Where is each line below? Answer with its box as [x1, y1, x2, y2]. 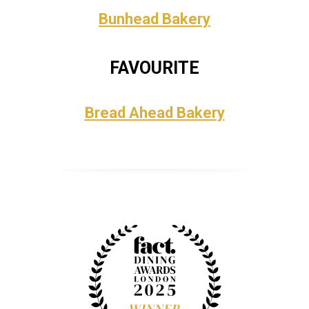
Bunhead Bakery [99, 10, 210, 28]
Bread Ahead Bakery [84, 104, 225, 121]
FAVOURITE [110, 58, 199, 78]
